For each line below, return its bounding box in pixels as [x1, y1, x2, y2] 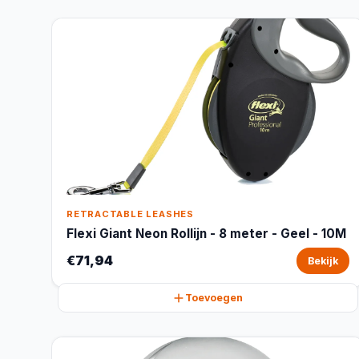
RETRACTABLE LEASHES [67, 208, 194, 220]
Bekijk [307, 255, 338, 267]
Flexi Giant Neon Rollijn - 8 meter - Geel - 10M [67, 226, 346, 241]
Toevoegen [185, 292, 244, 304]
